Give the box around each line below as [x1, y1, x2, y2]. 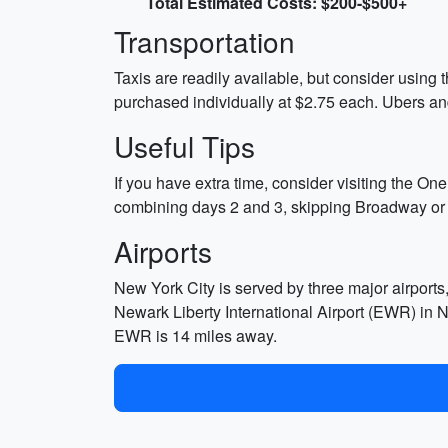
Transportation [114, 21, 295, 61]
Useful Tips [114, 126, 255, 166]
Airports [114, 231, 212, 271]
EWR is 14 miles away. [114, 324, 277, 347]
